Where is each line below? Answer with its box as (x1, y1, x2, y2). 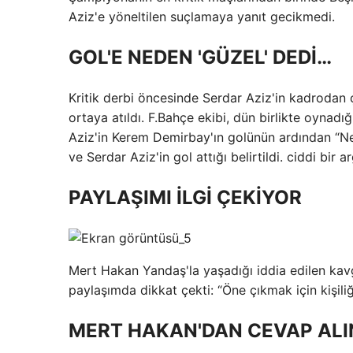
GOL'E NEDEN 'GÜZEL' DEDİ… (69, 45, 332, 69)
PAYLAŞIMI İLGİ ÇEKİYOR (69, 185, 302, 209)
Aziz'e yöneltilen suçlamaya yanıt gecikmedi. (69, 9, 335, 24)
